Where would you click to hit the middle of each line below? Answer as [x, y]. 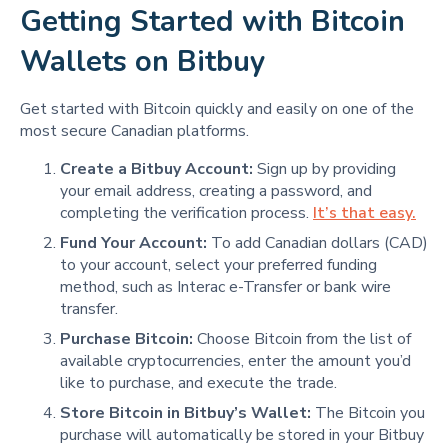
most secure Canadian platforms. [134, 130]
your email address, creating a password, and [216, 190]
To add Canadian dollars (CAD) [317, 242]
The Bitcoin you [368, 412]
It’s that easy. [364, 212]
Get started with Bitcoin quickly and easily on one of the [217, 108]
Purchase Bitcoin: [126, 338]
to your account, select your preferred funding [218, 264]
